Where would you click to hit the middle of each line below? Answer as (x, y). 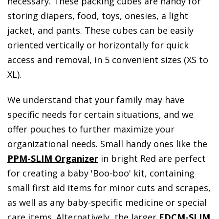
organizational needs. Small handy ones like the (107, 144)
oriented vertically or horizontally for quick (98, 45)
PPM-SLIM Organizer (53, 159)
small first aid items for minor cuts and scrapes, (109, 188)
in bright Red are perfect (152, 159)
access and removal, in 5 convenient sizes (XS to (108, 59)
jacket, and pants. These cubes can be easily (100, 30)
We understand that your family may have (96, 100)
